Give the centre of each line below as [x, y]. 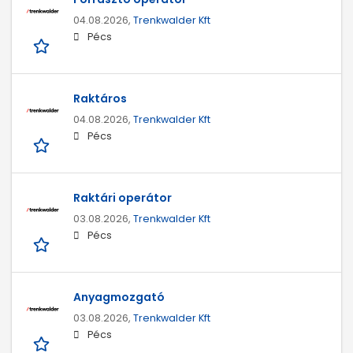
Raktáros [100, 99]
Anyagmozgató [119, 297]
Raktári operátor [123, 198]
